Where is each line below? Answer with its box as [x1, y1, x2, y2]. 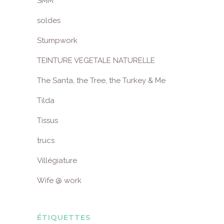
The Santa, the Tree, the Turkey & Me [37, 76, 165, 85]
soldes [37, 16, 60, 25]
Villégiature [37, 156, 77, 165]
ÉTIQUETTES [37, 212, 91, 222]
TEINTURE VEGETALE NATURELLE [37, 56, 155, 65]
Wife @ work [37, 176, 81, 185]
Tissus [37, 116, 58, 125]
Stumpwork [37, 36, 77, 45]
